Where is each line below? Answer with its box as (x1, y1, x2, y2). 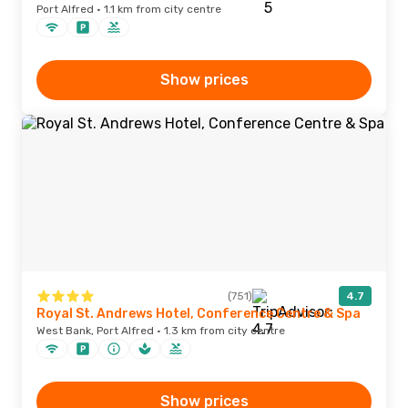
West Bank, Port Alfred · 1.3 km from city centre (36, 324, 285, 337)
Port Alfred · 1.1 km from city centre (36, 3, 221, 15)
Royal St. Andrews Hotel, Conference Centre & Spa (36, 306, 361, 321)
